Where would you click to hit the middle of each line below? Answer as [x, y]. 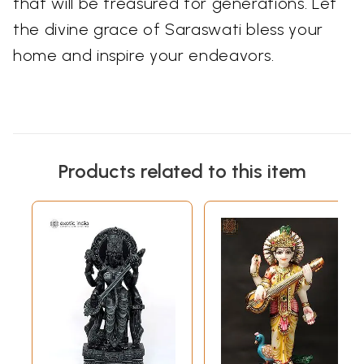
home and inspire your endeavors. [144, 55]
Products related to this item [182, 171]
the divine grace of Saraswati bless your [168, 29]
